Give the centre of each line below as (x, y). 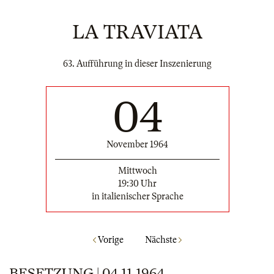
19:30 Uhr (137, 183)
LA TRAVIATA (137, 32)
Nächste (161, 240)
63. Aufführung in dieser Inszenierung (137, 64)
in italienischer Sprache (137, 196)
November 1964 (137, 144)
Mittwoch (137, 170)
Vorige (109, 240)
